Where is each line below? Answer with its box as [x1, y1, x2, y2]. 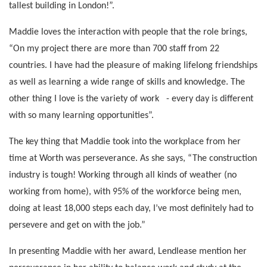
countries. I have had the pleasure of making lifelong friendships [9, 60, 257, 70]
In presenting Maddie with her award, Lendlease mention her [9, 246, 247, 256]
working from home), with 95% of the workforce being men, [9, 187, 241, 197]
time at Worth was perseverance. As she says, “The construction [9, 153, 257, 163]
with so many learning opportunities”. [9, 110, 154, 120]
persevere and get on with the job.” [9, 220, 145, 230]
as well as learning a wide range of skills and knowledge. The [9, 77, 245, 87]
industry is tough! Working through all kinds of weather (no [9, 170, 237, 180]
